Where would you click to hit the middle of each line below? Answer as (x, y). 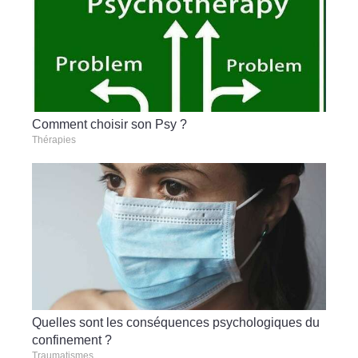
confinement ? (72, 340)
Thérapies (54, 139)
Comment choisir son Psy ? (109, 124)
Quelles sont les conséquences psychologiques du (176, 322)
